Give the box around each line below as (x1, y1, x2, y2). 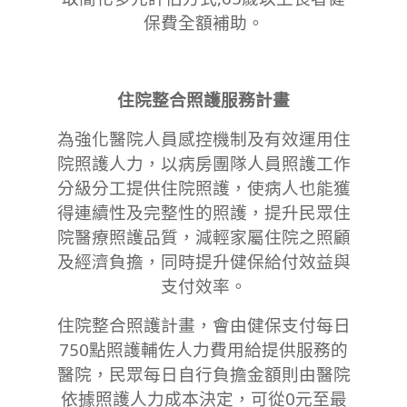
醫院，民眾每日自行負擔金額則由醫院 (56, 362, 351, 386)
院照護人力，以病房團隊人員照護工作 (56, 152, 351, 175)
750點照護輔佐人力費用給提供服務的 (59, 338, 348, 362)
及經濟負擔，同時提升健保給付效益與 (56, 250, 351, 273)
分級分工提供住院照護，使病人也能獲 (56, 176, 351, 200)
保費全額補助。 (143, 11, 264, 35)
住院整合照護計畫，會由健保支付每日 (56, 313, 351, 337)
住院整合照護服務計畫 (117, 88, 290, 112)
